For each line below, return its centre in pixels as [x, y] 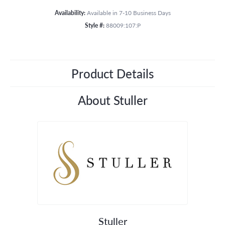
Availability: [70, 12]
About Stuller [113, 100]
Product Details [113, 73]
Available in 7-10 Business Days [129, 12]
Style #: [94, 25]
